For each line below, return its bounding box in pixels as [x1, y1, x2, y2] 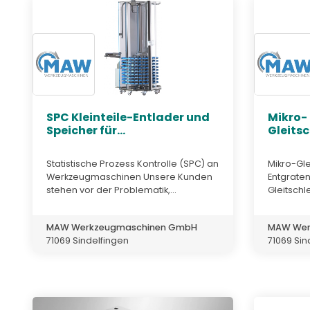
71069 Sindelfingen [46, 234, 129, 246]
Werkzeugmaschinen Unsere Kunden [46, 170, 212, 183]
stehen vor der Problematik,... [46, 183, 176, 196]
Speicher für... [46, 122, 125, 139]
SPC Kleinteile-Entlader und [46, 109, 210, 126]
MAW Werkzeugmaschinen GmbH [46, 221, 197, 233]
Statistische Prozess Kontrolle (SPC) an [46, 157, 219, 170]
